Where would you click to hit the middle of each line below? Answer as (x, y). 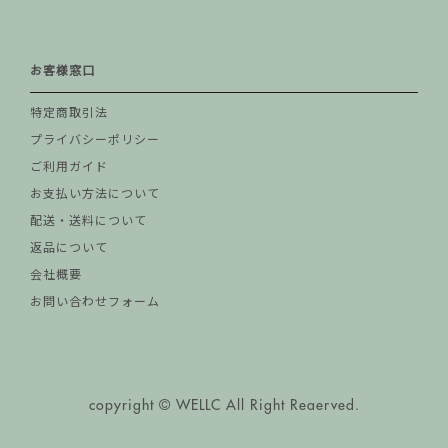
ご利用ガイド (69, 166)
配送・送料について (88, 220)
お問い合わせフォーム (95, 301)
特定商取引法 (69, 112)
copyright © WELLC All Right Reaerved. (224, 404)
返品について (69, 247)
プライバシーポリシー (95, 139)
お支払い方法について (95, 193)
